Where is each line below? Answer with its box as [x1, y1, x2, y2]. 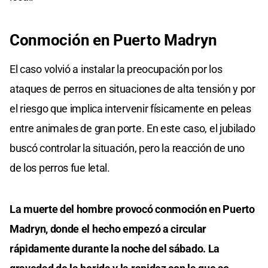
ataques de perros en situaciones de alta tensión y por [10, 83, 255, 96]
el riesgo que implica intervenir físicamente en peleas [10, 102, 251, 115]
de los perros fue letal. [10, 162, 110, 175]
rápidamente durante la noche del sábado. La [10, 242, 220, 255]
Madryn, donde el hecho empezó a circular [10, 223, 207, 236]
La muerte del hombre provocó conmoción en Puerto [10, 203, 255, 216]
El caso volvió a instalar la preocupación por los [10, 63, 223, 76]
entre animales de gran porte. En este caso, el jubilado [10, 122, 255, 135]
